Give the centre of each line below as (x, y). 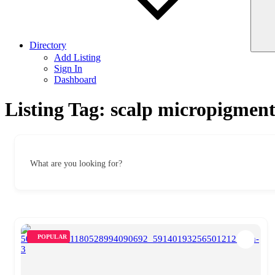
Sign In (68, 68)
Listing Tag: (58, 110)
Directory (48, 45)
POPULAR (52, 236)
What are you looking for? (76, 163)
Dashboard (75, 79)
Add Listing (77, 57)
